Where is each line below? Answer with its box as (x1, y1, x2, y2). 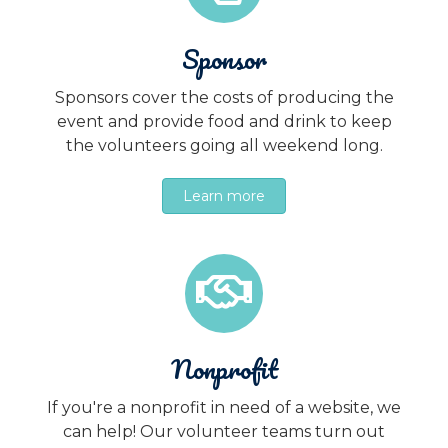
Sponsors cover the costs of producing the (54, 87, 394, 107)
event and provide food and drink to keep (56, 111, 392, 131)
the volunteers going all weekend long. (65, 135, 383, 155)
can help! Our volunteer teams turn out (63, 421, 385, 441)
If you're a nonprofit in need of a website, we (47, 397, 401, 417)
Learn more (183, 186, 265, 205)
